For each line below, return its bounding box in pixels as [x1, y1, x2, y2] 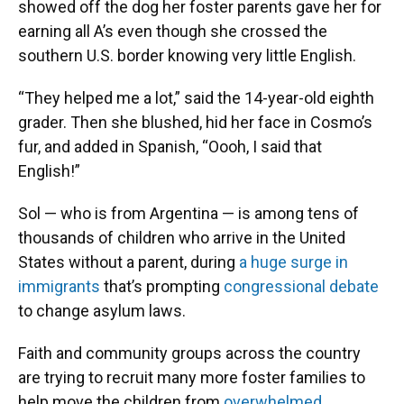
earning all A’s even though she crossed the [18, 22, 327, 41]
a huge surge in [239, 252, 348, 271]
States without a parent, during [18, 252, 239, 271]
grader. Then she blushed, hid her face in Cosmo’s [18, 113, 372, 132]
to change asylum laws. [18, 301, 186, 320]
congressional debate [224, 277, 379, 296]
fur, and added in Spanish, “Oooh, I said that [18, 137, 322, 156]
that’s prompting [100, 277, 224, 296]
